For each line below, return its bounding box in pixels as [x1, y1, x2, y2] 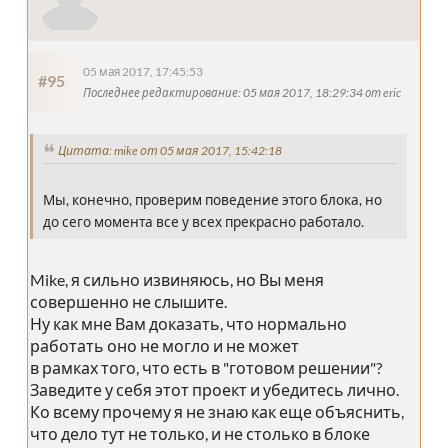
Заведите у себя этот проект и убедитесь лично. [30, 380, 399, 400]
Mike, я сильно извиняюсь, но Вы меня [30, 270, 324, 290]
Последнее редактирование [83, 85, 238, 99]
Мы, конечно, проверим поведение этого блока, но [43, 192, 382, 209]
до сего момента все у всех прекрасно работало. [43, 214, 364, 231]
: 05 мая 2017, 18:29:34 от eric [238, 85, 401, 99]
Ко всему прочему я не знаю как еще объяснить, [30, 402, 404, 422]
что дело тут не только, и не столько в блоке [30, 424, 370, 444]
